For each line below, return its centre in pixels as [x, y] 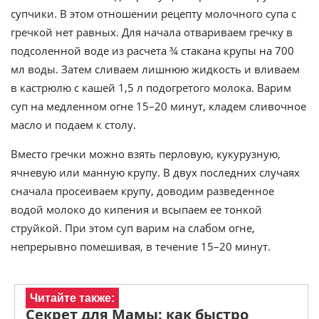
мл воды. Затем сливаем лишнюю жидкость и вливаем [155, 69]
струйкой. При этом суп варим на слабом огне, [133, 228]
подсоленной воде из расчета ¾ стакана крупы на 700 [152, 51]
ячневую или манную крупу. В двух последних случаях [155, 173]
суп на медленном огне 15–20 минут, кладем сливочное [158, 106]
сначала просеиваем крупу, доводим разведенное [142, 191]
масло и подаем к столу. [73, 125]
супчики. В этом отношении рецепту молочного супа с [153, 14]
